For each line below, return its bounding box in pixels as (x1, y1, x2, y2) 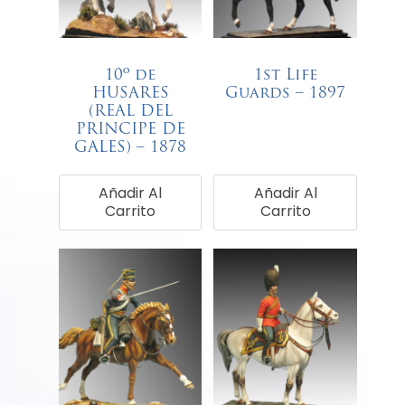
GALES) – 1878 (74, 140, 187, 156)
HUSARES (91, 86, 169, 102)
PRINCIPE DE (75, 122, 185, 138)
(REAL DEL (88, 104, 173, 120)
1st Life (253, 68, 317, 84)
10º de (105, 68, 156, 84)
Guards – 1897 (225, 86, 346, 102)
